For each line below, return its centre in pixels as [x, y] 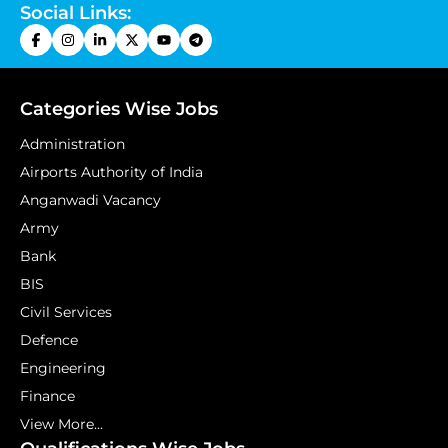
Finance [47, 396]
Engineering [63, 368]
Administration [72, 144]
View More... [61, 424]
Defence [49, 340]
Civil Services [66, 312]
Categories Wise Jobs [119, 109]
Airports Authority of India [111, 172]
